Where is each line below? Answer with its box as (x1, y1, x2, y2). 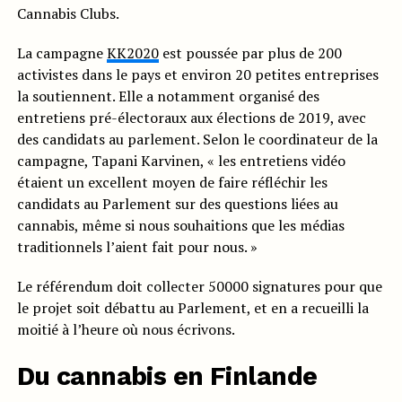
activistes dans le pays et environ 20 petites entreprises (16, 64, 379, 84)
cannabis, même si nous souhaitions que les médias (16, 214, 345, 235)
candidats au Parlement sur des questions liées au (16, 193, 338, 214)
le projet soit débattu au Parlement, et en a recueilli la (16, 297, 369, 318)
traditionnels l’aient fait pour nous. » (16, 236, 258, 257)
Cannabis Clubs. (16, 3, 119, 23)
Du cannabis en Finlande (16, 360, 318, 391)
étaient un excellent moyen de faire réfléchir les (16, 171, 328, 192)
